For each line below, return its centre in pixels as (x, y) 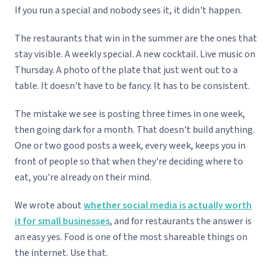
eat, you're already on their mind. (83, 178)
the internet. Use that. (61, 253)
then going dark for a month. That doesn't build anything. (135, 130)
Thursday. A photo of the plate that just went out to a (126, 70)
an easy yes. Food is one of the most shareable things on (131, 237)
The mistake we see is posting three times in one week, (130, 114)
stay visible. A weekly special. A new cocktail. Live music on (135, 55)
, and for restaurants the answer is (181, 222)
